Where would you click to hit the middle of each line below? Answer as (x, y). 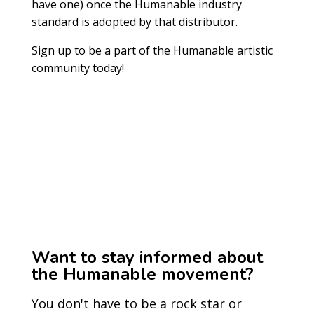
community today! (77, 68)
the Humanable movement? (142, 274)
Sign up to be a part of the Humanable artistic (152, 51)
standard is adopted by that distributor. (134, 22)
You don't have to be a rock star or (136, 304)
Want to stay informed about (147, 258)
